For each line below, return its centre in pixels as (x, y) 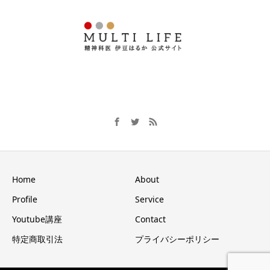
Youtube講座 (37, 219)
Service (149, 199)
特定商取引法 (37, 239)
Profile (25, 199)
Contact (150, 219)
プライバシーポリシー (177, 239)
